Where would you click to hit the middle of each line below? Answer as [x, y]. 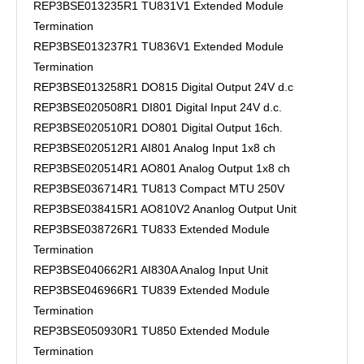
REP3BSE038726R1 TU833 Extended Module [152, 229]
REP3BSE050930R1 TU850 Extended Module [152, 331]
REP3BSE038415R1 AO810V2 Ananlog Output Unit [165, 209]
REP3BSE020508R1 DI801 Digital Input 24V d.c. [158, 107]
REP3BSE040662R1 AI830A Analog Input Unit [151, 270]
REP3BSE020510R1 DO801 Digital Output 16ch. [158, 128]
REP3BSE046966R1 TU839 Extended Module [152, 290]
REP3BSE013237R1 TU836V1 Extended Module [158, 46]
